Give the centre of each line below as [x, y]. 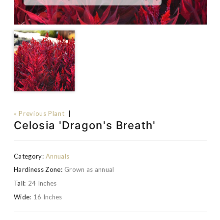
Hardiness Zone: [38, 170]
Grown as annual [89, 170]
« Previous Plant [39, 113]
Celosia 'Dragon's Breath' [85, 125]
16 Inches [48, 197]
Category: [29, 156]
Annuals [57, 156]
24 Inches [42, 183]
